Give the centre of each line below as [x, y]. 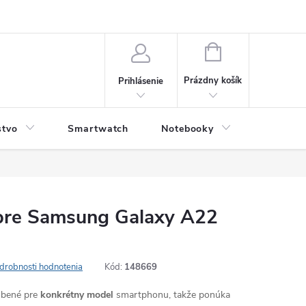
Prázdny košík [213, 81]
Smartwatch [98, 129]
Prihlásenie [141, 81]
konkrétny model [77, 295]
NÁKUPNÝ [241, 51]
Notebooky [187, 129]
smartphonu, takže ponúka [172, 295]
